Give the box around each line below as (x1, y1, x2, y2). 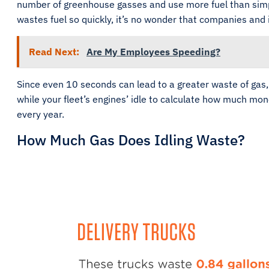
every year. (17, 108, 64, 120)
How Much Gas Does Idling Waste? (17, 130, 245, 150)
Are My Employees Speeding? (86, 46, 220, 58)
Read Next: (29, 46, 82, 58)
